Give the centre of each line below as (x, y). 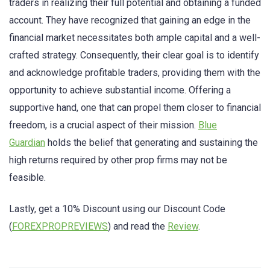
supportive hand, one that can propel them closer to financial (135, 108)
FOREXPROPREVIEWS (60, 227)
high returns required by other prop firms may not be (118, 160)
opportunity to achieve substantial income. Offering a (120, 90)
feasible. (27, 178)
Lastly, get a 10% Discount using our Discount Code (117, 209)
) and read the (138, 227)
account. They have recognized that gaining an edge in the (130, 20)
